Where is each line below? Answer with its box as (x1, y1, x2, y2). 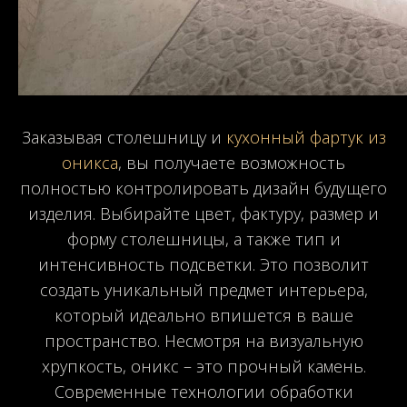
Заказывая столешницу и (21, 125, 226, 148)
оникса (62, 151, 118, 174)
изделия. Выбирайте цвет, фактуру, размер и (28, 202, 379, 224)
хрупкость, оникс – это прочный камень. (41, 354, 366, 377)
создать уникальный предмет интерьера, (39, 278, 368, 301)
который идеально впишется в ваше (54, 303, 353, 326)
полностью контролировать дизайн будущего (20, 176, 387, 199)
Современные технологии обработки (54, 380, 353, 402)
